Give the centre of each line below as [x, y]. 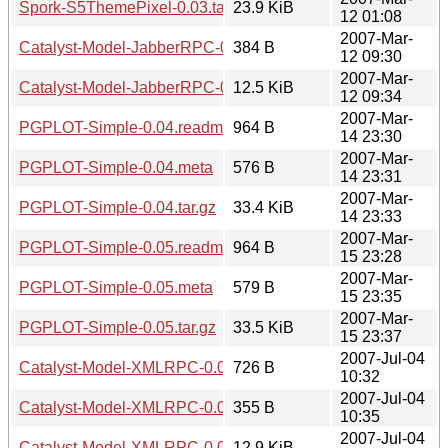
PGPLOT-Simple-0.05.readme [125, 247]
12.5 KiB [263, 87]
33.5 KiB [263, 327]
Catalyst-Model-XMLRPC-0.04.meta [146, 407]
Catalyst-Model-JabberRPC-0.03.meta [154, 47]
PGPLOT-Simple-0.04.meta [116, 167]
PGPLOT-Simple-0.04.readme [125, 127]
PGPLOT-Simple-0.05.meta [116, 287]
